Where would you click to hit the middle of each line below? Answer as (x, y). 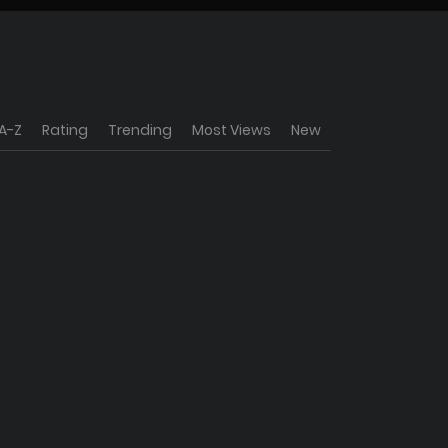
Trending (140, 130)
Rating (65, 130)
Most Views (231, 130)
